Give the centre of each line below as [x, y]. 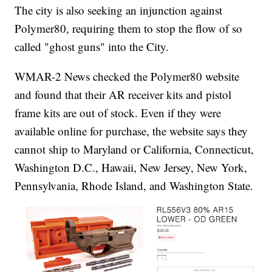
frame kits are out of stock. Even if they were [118, 113]
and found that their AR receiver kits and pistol [123, 95]
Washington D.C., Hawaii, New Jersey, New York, [131, 168]
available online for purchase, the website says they [131, 131]
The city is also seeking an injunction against [119, 10]
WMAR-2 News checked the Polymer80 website [127, 76]
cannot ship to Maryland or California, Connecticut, [134, 149]
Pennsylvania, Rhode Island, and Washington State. [134, 186]
